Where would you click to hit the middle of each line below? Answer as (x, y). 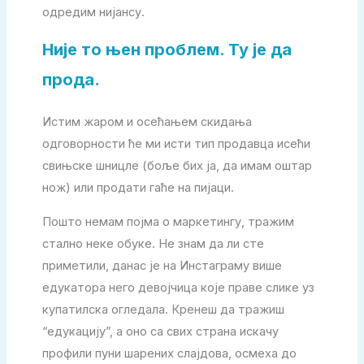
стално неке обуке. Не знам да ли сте (153, 243)
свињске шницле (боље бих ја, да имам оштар (177, 166)
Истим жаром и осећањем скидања (147, 122)
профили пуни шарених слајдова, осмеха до (169, 353)
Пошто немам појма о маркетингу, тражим (168, 221)
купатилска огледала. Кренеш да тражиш (163, 309)
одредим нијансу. (95, 12)
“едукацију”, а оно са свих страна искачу (160, 331)
